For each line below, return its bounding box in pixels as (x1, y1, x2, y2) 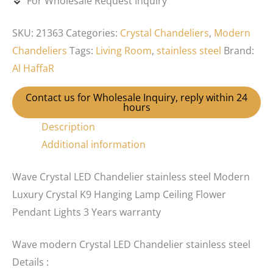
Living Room (96, 44, 152, 58)
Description (41, 120, 95, 134)
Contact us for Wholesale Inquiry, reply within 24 (26, 91, 247, 105)
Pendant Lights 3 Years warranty (12, 205, 161, 219)
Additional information (41, 138, 146, 152)
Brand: (224, 44, 254, 58)
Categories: (66, 26, 120, 40)
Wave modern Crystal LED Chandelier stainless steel (12, 238, 250, 252)
